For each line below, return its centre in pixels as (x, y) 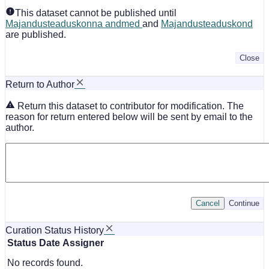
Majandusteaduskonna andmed (74, 23)
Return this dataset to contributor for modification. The (129, 106)
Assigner (83, 243)
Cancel (208, 203)
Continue (244, 203)
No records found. (45, 262)
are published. (36, 34)
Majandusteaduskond (207, 23)
